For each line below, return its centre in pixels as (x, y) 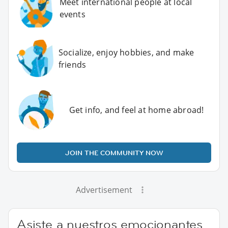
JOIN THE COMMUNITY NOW (114, 152)
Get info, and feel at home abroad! (136, 110)
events (72, 15)
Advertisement (104, 190)
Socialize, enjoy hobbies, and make (126, 52)
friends (72, 65)
